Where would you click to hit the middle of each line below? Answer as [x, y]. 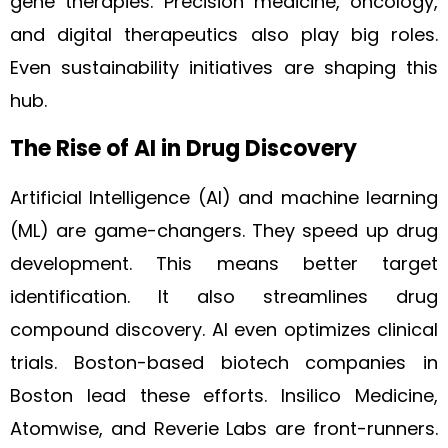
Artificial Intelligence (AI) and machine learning [224, 197]
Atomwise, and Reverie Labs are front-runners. [224, 428]
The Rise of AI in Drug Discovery [183, 148]
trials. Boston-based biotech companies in [224, 362]
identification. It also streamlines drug [224, 296]
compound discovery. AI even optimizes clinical [224, 329]
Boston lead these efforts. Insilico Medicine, [224, 395]
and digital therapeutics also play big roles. [224, 34]
